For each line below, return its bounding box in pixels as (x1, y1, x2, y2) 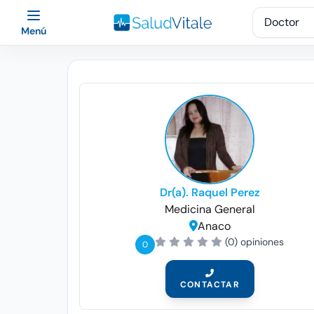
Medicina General (164, 202, 255, 217)
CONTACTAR (179, 279, 240, 290)
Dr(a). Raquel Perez (159, 185, 260, 200)
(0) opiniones (225, 235, 285, 248)
